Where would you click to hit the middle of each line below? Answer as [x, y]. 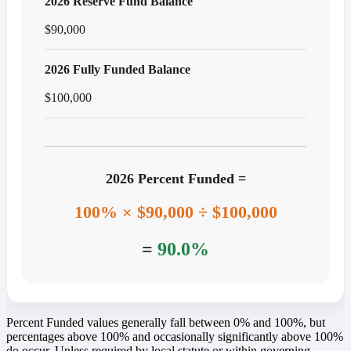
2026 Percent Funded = [175, 178]
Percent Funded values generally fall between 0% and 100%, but [166, 322]
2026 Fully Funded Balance [118, 69]
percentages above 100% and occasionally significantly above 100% [175, 336]
